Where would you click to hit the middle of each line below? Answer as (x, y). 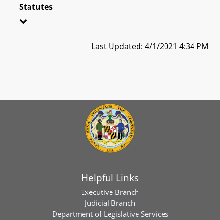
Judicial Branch (110, 203)
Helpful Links (110, 178)
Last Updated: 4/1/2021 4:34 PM (150, 46)
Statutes (36, 7)
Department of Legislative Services (110, 214)
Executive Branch (110, 192)
